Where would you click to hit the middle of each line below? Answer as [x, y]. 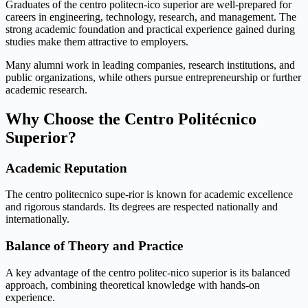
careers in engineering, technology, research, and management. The [151, 16]
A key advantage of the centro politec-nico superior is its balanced [148, 272]
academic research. [46, 89]
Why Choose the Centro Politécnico [131, 119]
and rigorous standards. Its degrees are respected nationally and [142, 207]
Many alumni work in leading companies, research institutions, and [150, 65]
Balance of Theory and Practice [94, 246]
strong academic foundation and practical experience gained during [150, 29]
